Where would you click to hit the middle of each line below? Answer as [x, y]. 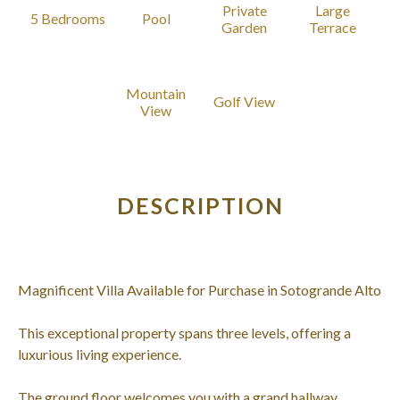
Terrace [333, 27]
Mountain [156, 93]
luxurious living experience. [100, 354]
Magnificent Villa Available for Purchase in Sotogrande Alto [200, 289]
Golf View [244, 102]
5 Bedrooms [67, 19]
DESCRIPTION [200, 205]
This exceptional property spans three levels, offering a [184, 332]
